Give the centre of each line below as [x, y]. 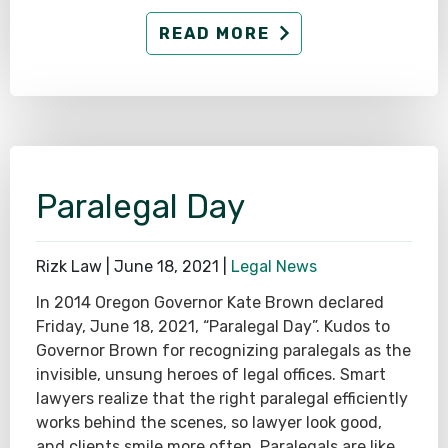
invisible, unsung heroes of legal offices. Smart [211, 374]
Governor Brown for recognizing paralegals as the [223, 350]
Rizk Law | [75, 266]
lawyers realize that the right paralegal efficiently [222, 398]
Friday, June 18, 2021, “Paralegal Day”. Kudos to [213, 326]
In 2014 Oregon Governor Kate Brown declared [210, 302]
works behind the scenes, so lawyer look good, [209, 422]
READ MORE [214, 34]
